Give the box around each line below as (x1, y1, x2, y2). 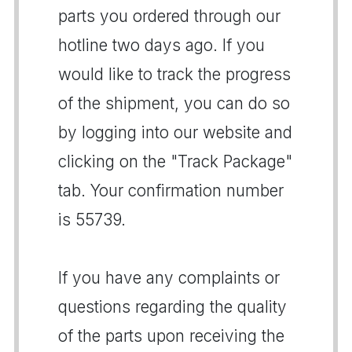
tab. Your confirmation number (58, 181, 284, 200)
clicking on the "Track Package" (58, 152, 292, 171)
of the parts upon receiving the (58, 326, 284, 346)
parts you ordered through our (58, 6, 280, 26)
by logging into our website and (58, 123, 292, 142)
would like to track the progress (58, 64, 291, 84)
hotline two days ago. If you (58, 35, 265, 55)
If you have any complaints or (58, 268, 280, 288)
